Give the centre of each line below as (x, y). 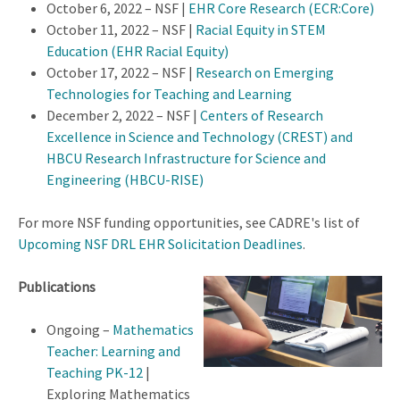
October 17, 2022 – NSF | (121, 72)
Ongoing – (79, 329)
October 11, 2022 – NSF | (121, 29)
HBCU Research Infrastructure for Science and (186, 158)
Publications (57, 286)
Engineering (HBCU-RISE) (125, 179)
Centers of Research (262, 115)
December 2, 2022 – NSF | (123, 115)
